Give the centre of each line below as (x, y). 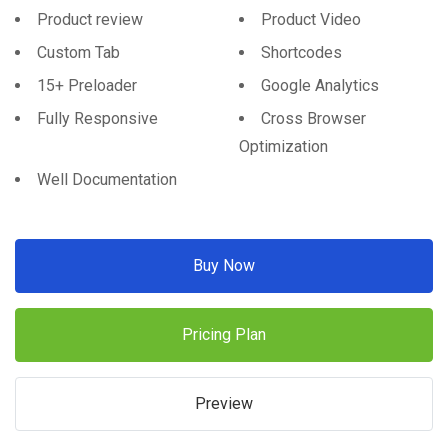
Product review (90, 20)
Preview (224, 404)
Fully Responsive (97, 119)
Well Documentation (107, 180)
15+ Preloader (87, 86)
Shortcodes (301, 53)
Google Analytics (320, 86)
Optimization (283, 147)
